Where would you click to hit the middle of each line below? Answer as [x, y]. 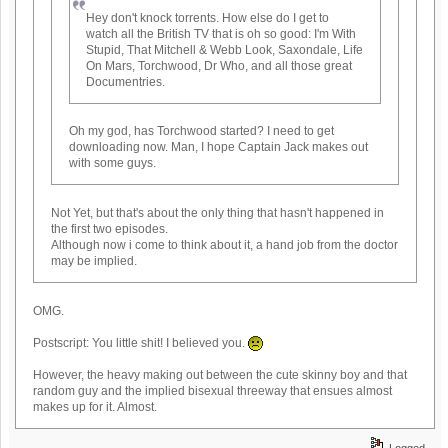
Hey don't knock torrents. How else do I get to [208, 17]
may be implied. [93, 261]
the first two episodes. [109, 229]
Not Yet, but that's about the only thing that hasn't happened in [217, 213]
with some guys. [112, 163]
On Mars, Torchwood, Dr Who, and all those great [219, 65]
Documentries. [126, 81]
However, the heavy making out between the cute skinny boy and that [220, 374]
